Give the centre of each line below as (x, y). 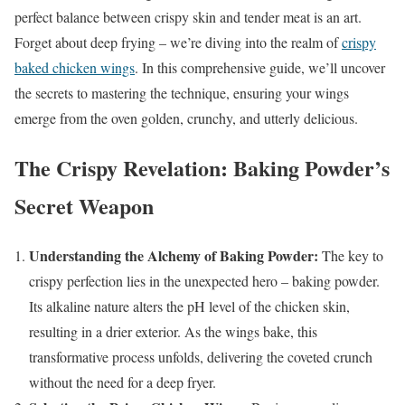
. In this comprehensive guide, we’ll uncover (260, 67)
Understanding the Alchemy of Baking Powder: (174, 255)
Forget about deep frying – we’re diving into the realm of (178, 42)
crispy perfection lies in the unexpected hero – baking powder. (204, 280)
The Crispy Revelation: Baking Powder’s (202, 167)
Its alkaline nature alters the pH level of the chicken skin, (189, 306)
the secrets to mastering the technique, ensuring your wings (182, 92)
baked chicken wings (75, 67)
